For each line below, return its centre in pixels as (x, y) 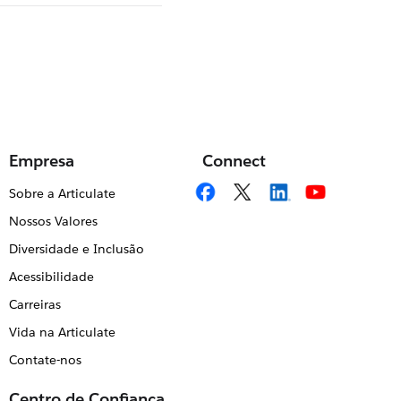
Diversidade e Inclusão (76, 249)
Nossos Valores (53, 221)
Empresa (42, 161)
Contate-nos (45, 360)
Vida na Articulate (62, 332)
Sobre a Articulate (62, 193)
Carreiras (34, 304)
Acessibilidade (51, 277)
